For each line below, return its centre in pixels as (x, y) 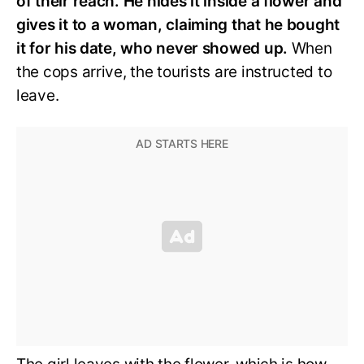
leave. (38, 96)
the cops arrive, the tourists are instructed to (174, 72)
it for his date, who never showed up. (152, 49)
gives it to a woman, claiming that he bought (178, 25)
